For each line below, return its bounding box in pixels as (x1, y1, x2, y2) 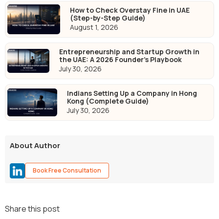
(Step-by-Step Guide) (69, 13, 146, 23)
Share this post (5, 203, 60, 215)
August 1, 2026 (69, 22, 118, 32)
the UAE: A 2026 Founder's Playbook (59, 55, 182, 65)
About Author (10, 140, 60, 151)
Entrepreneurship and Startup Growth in (59, 47, 200, 57)
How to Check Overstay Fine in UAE (69, 5, 190, 15)
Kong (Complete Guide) (66, 96, 149, 106)
